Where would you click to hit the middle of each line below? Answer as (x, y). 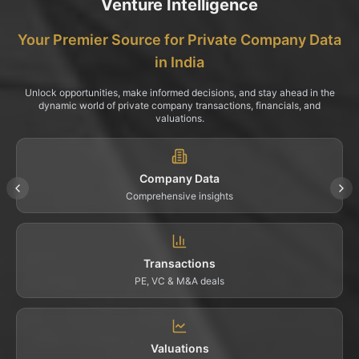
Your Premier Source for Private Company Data (179, 39)
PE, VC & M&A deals (179, 280)
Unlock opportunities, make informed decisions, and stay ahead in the (179, 92)
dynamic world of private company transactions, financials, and (179, 105)
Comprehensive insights (179, 196)
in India (179, 62)
